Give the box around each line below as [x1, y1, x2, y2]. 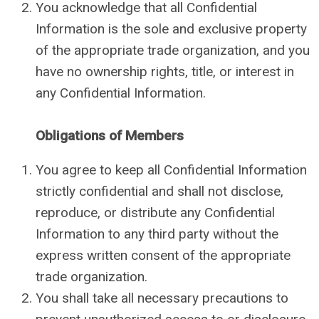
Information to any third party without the [36, 226, 278, 242]
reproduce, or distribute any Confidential [36, 204, 275, 221]
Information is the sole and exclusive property [36, 21, 307, 37]
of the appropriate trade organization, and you [36, 42, 310, 58]
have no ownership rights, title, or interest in [36, 63, 294, 80]
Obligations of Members [36, 127, 184, 144]
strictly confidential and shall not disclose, [36, 183, 283, 199]
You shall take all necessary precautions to [36, 290, 288, 306]
